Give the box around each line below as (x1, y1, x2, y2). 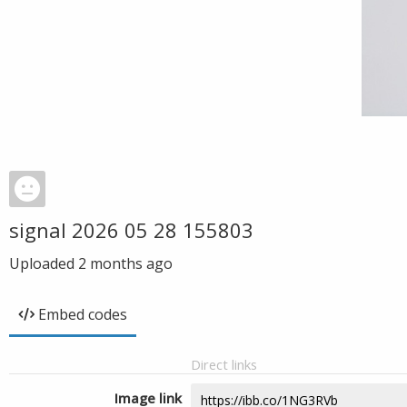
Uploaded (9, 253, 78, 273)
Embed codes (38, 304, 127, 324)
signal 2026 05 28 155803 (9, 216, 253, 243)
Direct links (191, 355, 257, 373)
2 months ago (78, 253, 173, 273)
